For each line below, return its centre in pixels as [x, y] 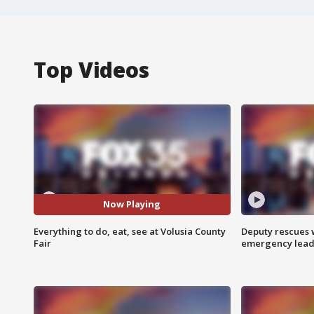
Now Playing [132, 204]
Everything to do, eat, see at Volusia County [130, 231]
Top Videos [91, 69]
